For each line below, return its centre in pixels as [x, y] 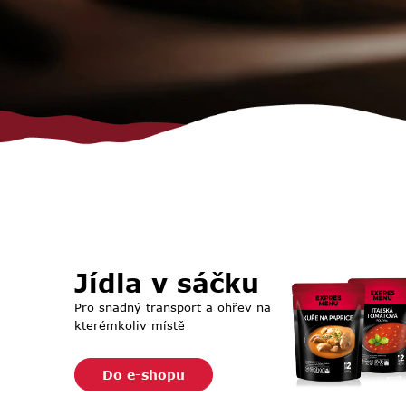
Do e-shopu [144, 375]
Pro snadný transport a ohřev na [173, 307]
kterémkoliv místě [130, 325]
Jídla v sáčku [167, 283]
